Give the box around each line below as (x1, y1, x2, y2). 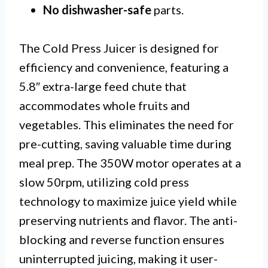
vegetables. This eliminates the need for (19, 117, 234, 132)
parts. (151, 2, 184, 17)
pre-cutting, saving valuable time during (19, 136, 232, 151)
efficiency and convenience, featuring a (19, 60, 229, 75)
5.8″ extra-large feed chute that (19, 79, 187, 94)
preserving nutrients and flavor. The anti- (19, 213, 237, 228)
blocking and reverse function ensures (19, 232, 224, 247)
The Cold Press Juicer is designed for (19, 41, 219, 56)
